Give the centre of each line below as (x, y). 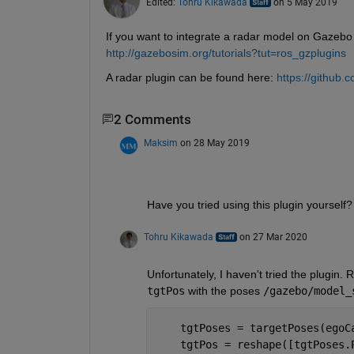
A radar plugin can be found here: (189, 77)
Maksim (160, 143)
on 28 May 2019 (215, 143)
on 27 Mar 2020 (273, 237)
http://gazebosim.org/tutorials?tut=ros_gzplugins (226, 53)
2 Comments (152, 119)
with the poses (224, 291)
